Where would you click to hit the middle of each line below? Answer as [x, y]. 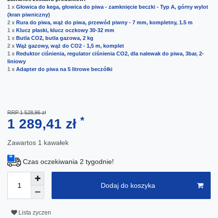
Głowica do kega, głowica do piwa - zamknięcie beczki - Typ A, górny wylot [112, 7]
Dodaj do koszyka [128, 185]
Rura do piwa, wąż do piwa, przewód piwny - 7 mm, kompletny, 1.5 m [104, 23]
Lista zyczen [35, 212]
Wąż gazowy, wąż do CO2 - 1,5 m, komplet [70, 46]
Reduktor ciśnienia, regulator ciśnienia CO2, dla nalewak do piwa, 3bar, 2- [110, 54]
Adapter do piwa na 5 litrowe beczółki [64, 69]
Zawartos [23, 143]
